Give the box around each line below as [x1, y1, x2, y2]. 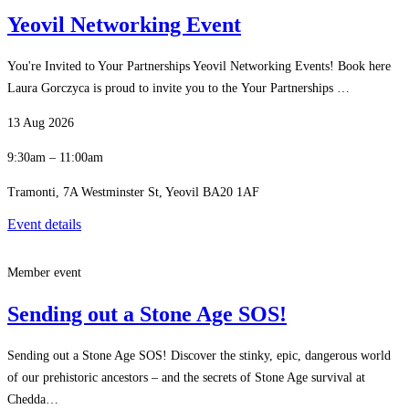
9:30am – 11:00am [7, 151, 103, 165]
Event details [7, 216, 81, 233]
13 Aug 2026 [7, 116, 74, 131]
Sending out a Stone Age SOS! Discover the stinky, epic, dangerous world [7, 349, 391, 363]
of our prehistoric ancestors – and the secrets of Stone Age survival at [7, 371, 365, 385]
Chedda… [7, 393, 58, 407]
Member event [7, 266, 81, 280]
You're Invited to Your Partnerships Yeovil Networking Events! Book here [7, 59, 391, 74]
